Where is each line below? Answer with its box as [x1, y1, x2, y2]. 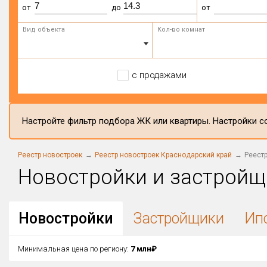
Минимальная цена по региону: [18, 244, 131, 253]
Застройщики [133, 210, 224, 227]
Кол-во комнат [157, 26, 205, 33]
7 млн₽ [131, 244, 157, 253]
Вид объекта [23, 26, 65, 33]
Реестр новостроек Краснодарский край [95, 151, 232, 159]
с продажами [131, 70, 187, 80]
